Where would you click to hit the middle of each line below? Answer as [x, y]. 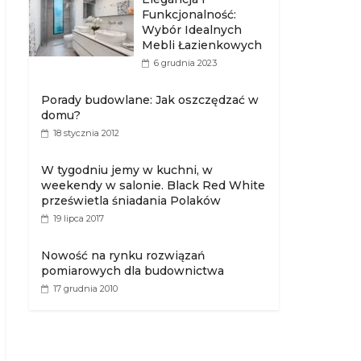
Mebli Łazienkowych [202, 45]
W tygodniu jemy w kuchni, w [127, 170]
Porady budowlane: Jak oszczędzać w [150, 100]
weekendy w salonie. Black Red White [153, 185]
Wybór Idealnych [192, 30]
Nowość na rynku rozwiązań [123, 255]
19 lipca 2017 [79, 218]
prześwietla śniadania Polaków [131, 201]
